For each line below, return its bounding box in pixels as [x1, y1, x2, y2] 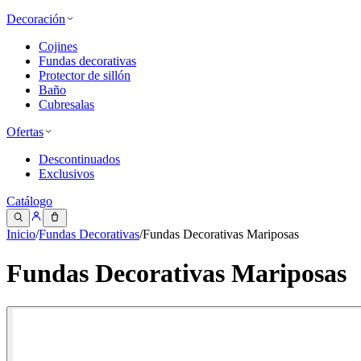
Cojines [39, 39, 77, 54]
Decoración [6, 12, 65, 27]
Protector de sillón [39, 68, 131, 83]
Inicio [6, 226, 35, 241]
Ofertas [6, 125, 44, 139]
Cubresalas [39, 98, 94, 112]
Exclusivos [39, 167, 94, 181]
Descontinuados [39, 152, 120, 167]
